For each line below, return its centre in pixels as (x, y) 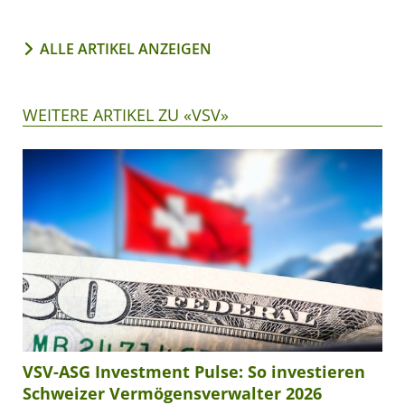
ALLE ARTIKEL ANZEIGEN (126, 49)
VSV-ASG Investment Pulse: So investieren (194, 372)
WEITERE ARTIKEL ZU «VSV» (126, 115)
